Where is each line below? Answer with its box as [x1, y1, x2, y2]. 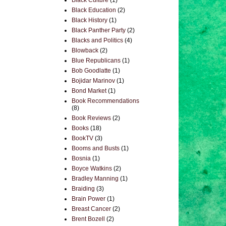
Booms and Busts [72, 145, 120, 152]
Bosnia [72, 155, 91, 162]
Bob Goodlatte [72, 67, 111, 74]
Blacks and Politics [72, 37, 123, 44]
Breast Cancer [72, 205, 111, 212]
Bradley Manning [72, 175, 119, 182]
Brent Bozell [72, 215, 105, 222]
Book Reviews [72, 115, 111, 122]
